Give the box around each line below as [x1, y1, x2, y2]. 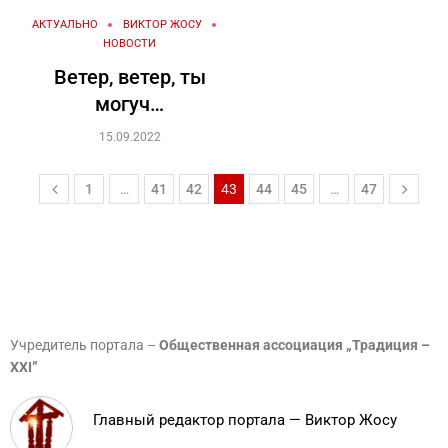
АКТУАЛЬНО [32, 18, 98, 32]
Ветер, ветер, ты [53, 65, 206, 90]
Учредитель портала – [10, 337, 159, 354]
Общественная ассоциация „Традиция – [159, 337, 430, 354]
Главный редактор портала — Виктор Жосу [93, 411, 397, 430]
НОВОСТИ [103, 37, 156, 51]
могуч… [95, 92, 164, 117]
